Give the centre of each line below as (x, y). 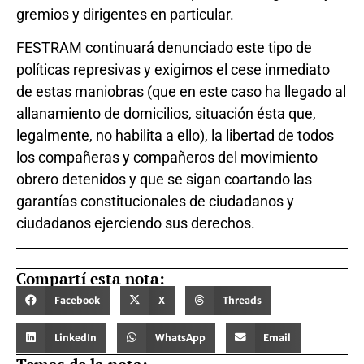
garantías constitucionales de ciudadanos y (155, 201)
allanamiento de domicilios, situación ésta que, (166, 114)
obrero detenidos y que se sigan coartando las (164, 180)
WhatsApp (180, 337)
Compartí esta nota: (91, 278)
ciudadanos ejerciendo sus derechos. (136, 223)
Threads (243, 300)
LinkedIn (75, 337)
